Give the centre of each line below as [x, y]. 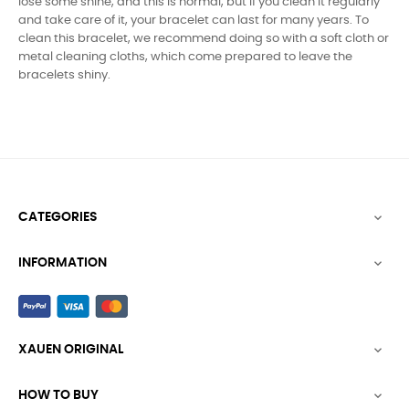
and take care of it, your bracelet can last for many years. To [194, 20]
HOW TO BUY [58, 395]
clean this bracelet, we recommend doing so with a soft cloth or [204, 38]
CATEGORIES [58, 217]
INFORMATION [63, 262]
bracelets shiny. [64, 75]
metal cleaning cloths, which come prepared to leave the [185, 57]
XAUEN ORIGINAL [71, 349]
